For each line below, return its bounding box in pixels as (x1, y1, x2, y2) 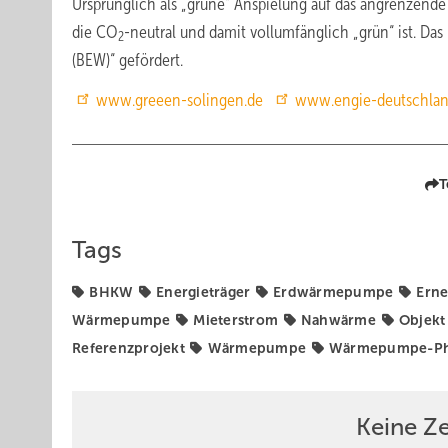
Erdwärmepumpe (273, 284, 394, 300)
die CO (72, 22, 118, 42)
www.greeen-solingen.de (96, 90, 263, 110)
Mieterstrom (193, 312, 279, 328)
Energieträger (156, 284, 251, 300)
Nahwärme (300, 312, 376, 328)
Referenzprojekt (72, 340, 185, 356)
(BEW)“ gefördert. (72, 50, 183, 70)
